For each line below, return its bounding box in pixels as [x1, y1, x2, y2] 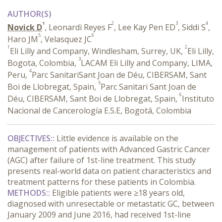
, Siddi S [178, 22, 206, 33]
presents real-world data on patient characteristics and [7, 166, 211, 176]
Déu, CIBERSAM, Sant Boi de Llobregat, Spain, [7, 93, 179, 104]
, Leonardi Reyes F [45, 22, 111, 33]
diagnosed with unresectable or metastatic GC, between [7, 198, 214, 209]
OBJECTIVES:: [7, 133, 56, 144]
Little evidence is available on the [56, 133, 178, 144]
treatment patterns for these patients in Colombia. [7, 176, 198, 187]
